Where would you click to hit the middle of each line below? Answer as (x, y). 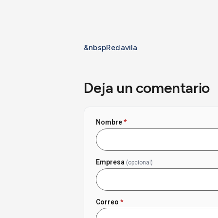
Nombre (110, 122)
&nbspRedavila (111, 47)
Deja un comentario (147, 88)
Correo (108, 202)
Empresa (111, 162)
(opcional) (139, 162)
